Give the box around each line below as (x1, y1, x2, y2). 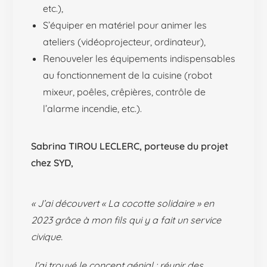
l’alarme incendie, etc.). (43, 102, 142, 114)
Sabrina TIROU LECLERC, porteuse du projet (31, 139, 229, 152)
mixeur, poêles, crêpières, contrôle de (43, 85, 206, 98)
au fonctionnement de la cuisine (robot (43, 69, 213, 81)
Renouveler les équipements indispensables (43, 52, 236, 64)
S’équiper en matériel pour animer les (43, 18, 207, 31)
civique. (31, 230, 63, 243)
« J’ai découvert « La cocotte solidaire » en (31, 197, 215, 209)
